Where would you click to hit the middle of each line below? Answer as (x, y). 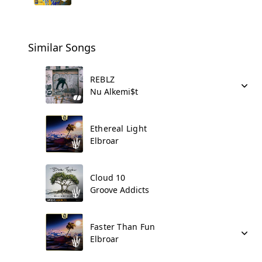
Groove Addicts (120, 190)
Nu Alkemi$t (114, 92)
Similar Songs (62, 47)
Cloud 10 (108, 177)
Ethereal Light (118, 128)
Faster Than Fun (123, 227)
